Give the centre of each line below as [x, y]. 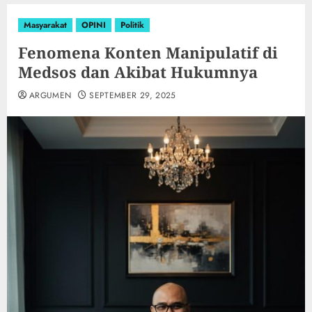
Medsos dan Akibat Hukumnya [138, 72]
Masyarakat [45, 25]
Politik [132, 25]
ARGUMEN [50, 96]
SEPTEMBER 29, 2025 [133, 96]
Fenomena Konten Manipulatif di [148, 53]
